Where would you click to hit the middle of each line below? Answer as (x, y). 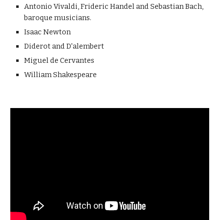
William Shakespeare (61, 75)
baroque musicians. (58, 18)
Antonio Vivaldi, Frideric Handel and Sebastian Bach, (114, 6)
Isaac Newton (48, 32)
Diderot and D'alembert (64, 46)
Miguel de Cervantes (59, 60)
